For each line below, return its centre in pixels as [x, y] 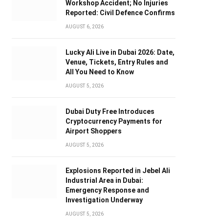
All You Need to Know [99, 72]
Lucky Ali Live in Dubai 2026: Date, [120, 53]
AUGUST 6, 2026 [85, 27]
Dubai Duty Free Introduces [110, 112]
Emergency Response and [107, 190]
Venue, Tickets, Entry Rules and [117, 62]
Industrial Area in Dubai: [104, 181]
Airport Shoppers [93, 131]
